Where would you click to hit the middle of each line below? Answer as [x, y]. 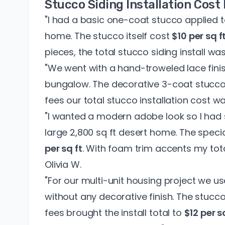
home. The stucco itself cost [108, 36]
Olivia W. [63, 165]
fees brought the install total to [115, 213]
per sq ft [64, 149]
